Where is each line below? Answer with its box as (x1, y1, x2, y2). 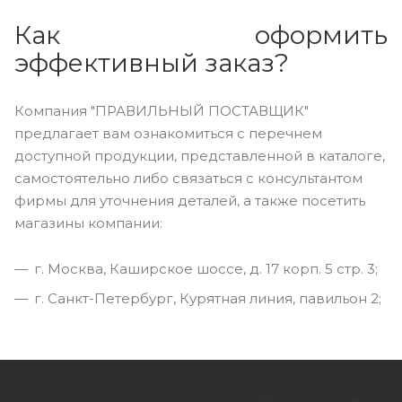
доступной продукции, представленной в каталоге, (14, 146, 385, 164)
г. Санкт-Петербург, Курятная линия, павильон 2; (34, 289, 385, 307)
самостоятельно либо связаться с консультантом (14, 169, 363, 187)
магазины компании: (14, 214, 166, 232)
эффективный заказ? (14, 47, 295, 78)
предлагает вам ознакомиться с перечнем (14, 124, 322, 142)
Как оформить (14, 19, 388, 50)
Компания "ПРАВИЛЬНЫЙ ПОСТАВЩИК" (14, 101, 309, 119)
